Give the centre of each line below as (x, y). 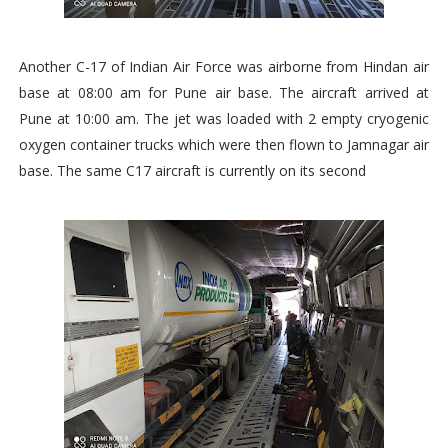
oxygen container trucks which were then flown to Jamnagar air (224, 144)
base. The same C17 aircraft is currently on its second (192, 170)
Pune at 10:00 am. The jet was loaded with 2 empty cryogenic (224, 118)
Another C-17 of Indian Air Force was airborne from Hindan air (224, 66)
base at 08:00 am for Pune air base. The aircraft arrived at (224, 92)
